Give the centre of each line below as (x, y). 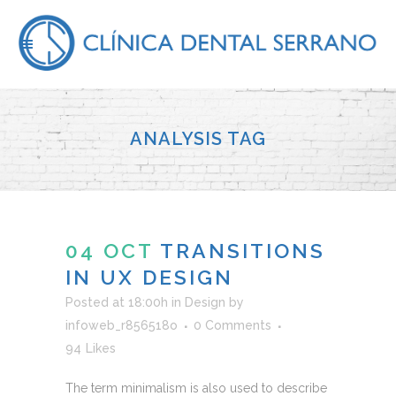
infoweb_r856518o (122, 325)
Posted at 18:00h (117, 302)
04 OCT (109, 250)
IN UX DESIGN (149, 277)
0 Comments (232, 325)
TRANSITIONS (243, 250)
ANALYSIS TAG (198, 139)
